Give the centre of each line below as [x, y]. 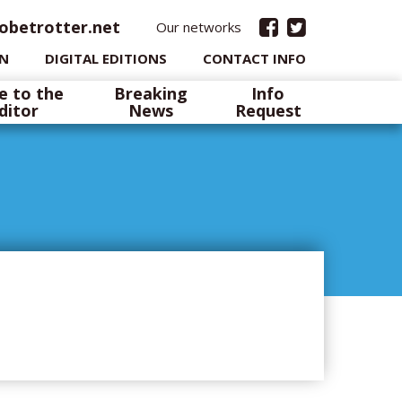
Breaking [150, 93]
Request [268, 110]
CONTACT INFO [254, 58]
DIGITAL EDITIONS [106, 58]
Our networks [199, 26]
